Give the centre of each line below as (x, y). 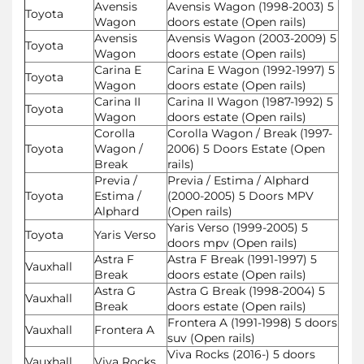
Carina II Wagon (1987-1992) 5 (250, 101)
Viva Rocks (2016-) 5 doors (241, 354)
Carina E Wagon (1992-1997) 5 (251, 69)
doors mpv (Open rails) (232, 243)
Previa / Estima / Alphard (238, 180)
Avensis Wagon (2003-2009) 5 (252, 38)
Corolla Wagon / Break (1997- (250, 133)
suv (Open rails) (211, 338)
